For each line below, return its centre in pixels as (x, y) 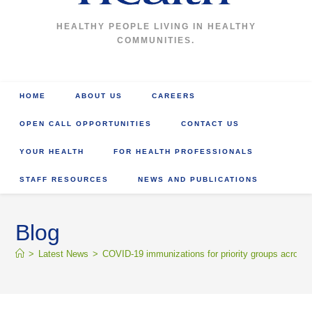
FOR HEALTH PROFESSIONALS (184, 151)
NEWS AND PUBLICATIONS (198, 179)
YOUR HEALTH (52, 151)
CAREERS (174, 96)
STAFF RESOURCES (64, 179)
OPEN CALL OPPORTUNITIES (86, 124)
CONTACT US (211, 124)
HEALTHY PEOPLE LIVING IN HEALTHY (156, 26)
